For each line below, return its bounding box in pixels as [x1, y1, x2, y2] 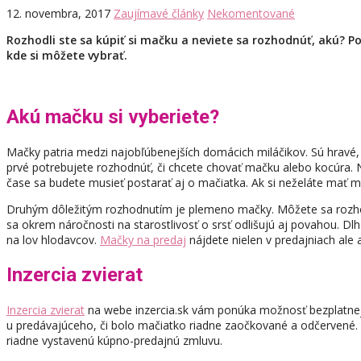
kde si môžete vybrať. [6, 48, 127, 64]
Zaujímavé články [114, 6, 204, 22]
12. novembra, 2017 [6, 6, 110, 22]
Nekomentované [207, 6, 295, 22]
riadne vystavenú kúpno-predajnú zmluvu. [6, 333, 222, 349]
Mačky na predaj [100, 232, 186, 248]
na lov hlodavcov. [6, 232, 100, 248]
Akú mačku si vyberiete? [6, 106, 219, 129]
